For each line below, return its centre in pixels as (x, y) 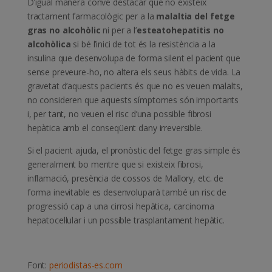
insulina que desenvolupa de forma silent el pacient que (134, 58)
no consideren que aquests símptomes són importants (133, 100)
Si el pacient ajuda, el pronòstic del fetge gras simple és (134, 151)
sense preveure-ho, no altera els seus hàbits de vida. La (134, 72)
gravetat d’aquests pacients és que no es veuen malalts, (135, 86)
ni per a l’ (118, 30)
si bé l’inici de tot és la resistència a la (143, 44)
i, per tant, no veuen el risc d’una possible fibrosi (119, 114)
